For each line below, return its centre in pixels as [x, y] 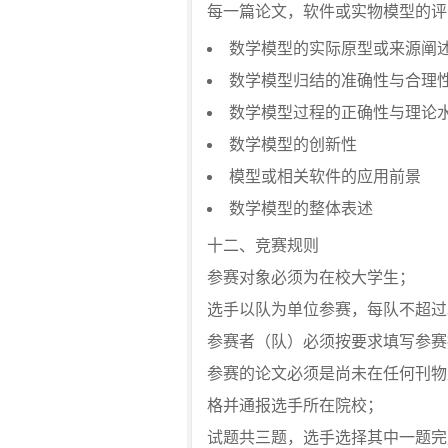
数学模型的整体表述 [301, 208]
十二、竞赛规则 [263, 245]
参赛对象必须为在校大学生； [311, 277]
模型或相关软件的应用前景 [325, 176]
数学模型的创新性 [293, 144]
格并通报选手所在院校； [295, 405]
